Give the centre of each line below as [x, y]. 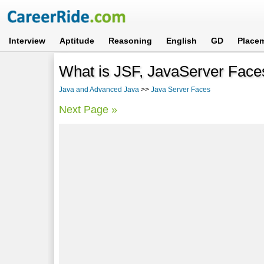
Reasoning [131, 41]
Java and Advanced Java [99, 89]
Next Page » [88, 109]
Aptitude [77, 41]
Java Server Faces [181, 89]
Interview [27, 41]
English [182, 41]
